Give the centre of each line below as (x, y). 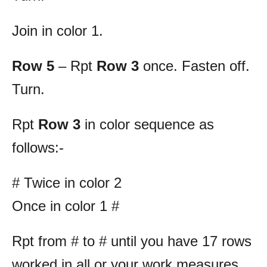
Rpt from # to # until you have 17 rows (132, 241)
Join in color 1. (58, 31)
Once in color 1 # (66, 206)
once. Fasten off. (194, 66)
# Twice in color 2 (67, 183)
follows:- (38, 148)
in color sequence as (147, 125)
